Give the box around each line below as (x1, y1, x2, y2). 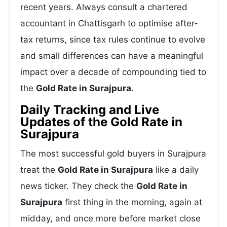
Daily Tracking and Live (20, 102, 159, 117)
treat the (20, 165, 58, 175)
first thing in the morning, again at (62, 197, 202, 207)
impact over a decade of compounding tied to (20, 67, 206, 77)
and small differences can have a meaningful (20, 51, 203, 61)
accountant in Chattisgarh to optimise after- (20, 18, 198, 28)
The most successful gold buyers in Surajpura (20, 148, 206, 159)
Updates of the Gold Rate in (20, 115, 182, 129)
